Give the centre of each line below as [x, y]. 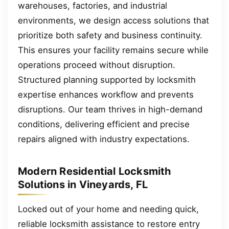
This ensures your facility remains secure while [113, 50]
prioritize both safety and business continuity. [110, 35]
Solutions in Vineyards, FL [83, 184]
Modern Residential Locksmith [95, 171]
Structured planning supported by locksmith [107, 79]
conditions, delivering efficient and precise [104, 124]
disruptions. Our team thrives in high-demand [110, 109]
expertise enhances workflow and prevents [106, 94]
